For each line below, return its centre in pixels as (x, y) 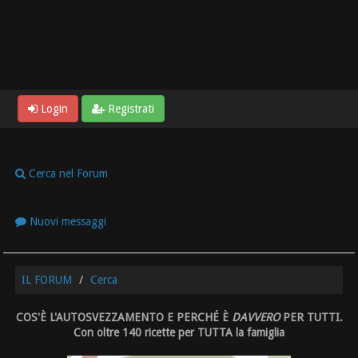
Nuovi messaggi (67, 221)
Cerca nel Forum (67, 173)
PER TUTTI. (311, 318)
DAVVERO (255, 318)
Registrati (129, 109)
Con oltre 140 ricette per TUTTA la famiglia (179, 333)
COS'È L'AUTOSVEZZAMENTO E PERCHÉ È (123, 318)
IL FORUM (47, 280)
